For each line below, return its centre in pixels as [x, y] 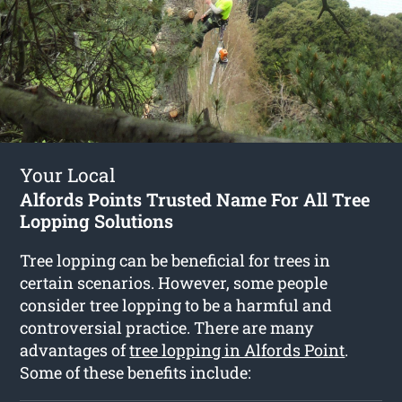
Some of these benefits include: [136, 372]
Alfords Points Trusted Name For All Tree [195, 199]
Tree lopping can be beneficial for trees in [175, 260]
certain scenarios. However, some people [174, 282]
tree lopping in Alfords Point [237, 350]
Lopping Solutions [97, 220]
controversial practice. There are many [167, 327]
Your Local [68, 175]
